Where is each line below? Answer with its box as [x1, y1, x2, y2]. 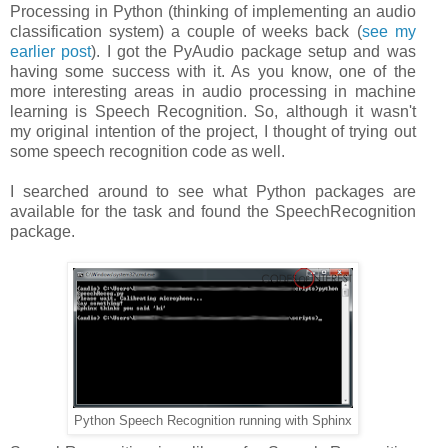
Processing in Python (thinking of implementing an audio [10, 3, 416, 21]
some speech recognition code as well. [10, 143, 285, 161]
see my [361, 23, 416, 41]
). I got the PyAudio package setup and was [91, 43, 416, 61]
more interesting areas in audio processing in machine [10, 83, 416, 101]
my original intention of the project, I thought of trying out [10, 123, 416, 141]
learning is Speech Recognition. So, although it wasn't [10, 103, 416, 121]
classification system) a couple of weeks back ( [10, 23, 362, 41]
